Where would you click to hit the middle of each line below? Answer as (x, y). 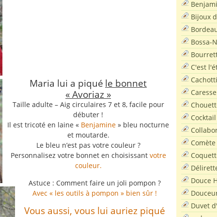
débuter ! (88, 115)
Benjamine (98, 125)
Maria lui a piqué (66, 83)
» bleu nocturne (142, 125)
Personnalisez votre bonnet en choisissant (80, 155)
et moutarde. (88, 135)
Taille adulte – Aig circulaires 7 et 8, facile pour (88, 104)
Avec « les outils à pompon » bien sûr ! (94, 193)
